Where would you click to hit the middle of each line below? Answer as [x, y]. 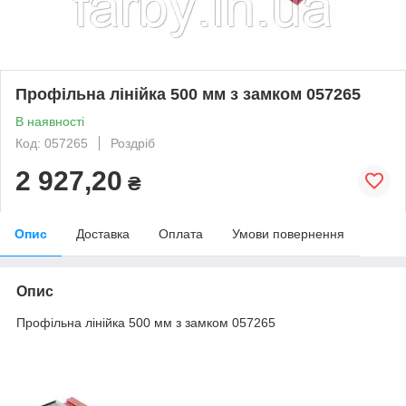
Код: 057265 [52, 143]
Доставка [103, 233]
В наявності [50, 121]
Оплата [181, 233]
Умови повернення [288, 233]
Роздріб [133, 143]
